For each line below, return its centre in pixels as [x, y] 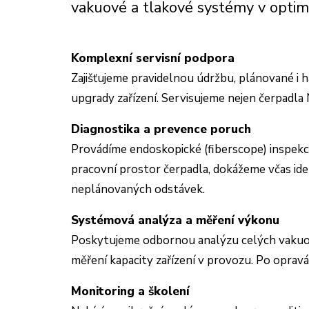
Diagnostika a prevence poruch [161, 129]
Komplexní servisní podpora [153, 58]
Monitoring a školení [130, 291]
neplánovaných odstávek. [138, 189]
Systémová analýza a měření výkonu [175, 220]
